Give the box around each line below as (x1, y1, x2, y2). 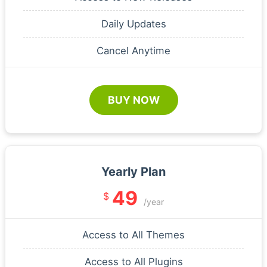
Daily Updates (101, 17, 166, 30)
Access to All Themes (82, 228, 185, 241)
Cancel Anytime (97, 44, 170, 57)
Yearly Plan (101, 164, 166, 179)
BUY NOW (107, 93, 160, 106)
